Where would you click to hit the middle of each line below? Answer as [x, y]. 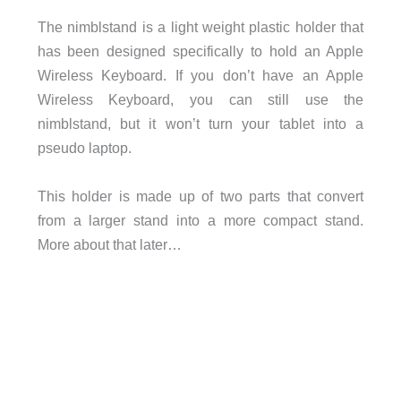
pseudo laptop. [84, 148]
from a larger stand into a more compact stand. [200, 220]
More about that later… [109, 244]
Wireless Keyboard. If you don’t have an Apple [200, 76]
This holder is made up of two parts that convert [200, 196]
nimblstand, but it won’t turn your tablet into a [200, 124]
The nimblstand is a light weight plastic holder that [200, 27]
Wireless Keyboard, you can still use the [200, 100]
